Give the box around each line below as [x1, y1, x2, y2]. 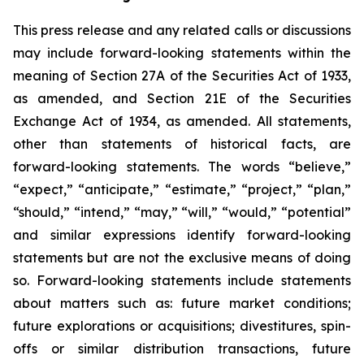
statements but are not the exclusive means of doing [13, 249, 351, 266]
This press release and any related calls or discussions [13, 22, 351, 38]
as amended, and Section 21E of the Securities [13, 90, 351, 106]
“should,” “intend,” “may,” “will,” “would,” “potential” [13, 204, 351, 220]
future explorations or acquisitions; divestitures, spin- [13, 318, 351, 334]
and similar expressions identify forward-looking [13, 227, 351, 243]
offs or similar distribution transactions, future [13, 340, 351, 357]
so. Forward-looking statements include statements [13, 272, 351, 288]
